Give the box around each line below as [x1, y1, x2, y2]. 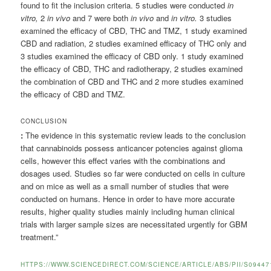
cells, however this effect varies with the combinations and [21, 155, 226, 167]
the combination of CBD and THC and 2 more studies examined [21, 76, 244, 88]
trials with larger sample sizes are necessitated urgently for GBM [21, 218, 248, 230]
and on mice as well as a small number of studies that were [21, 180, 229, 192]
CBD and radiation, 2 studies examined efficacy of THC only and [21, 38, 247, 50]
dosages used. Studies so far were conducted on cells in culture [21, 168, 246, 180]
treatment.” [21, 231, 59, 243]
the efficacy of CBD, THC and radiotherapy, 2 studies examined [21, 63, 243, 75]
